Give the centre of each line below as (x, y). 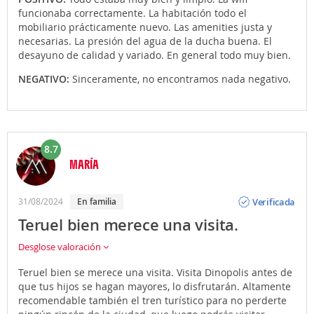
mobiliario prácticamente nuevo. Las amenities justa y (145, 27)
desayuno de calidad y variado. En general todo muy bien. (155, 55)
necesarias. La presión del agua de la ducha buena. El (145, 41)
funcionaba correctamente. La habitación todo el (132, 13)
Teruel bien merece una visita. (128, 225)
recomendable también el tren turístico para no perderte (152, 301)
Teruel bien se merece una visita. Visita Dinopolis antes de (155, 273)
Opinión (269, 190)
